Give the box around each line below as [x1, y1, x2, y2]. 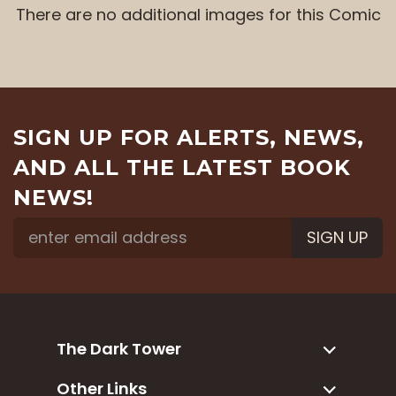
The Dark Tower [57, 337, 181, 360]
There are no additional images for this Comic [15, 3, 381, 26]
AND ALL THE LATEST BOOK [13, 154, 351, 180]
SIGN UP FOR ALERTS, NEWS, [13, 124, 364, 150]
